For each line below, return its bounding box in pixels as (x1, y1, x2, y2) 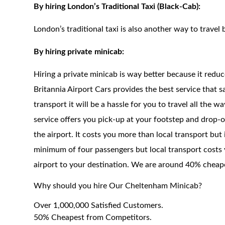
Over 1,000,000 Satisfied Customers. (34, 201, 164, 209)
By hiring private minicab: (34, 48, 125, 56)
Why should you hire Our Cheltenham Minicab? (34, 182, 202, 190)
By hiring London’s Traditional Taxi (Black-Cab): (34, 3, 201, 11)
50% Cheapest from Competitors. (34, 213, 152, 221)
